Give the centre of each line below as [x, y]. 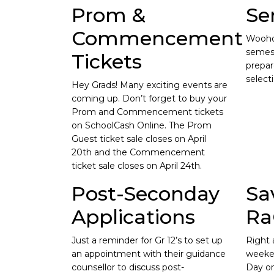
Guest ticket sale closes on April [139, 139]
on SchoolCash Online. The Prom [142, 125]
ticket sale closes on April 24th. [137, 166]
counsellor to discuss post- [128, 267]
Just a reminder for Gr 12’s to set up [147, 240]
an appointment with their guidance [149, 254]
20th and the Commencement [138, 152]
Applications [133, 217]
